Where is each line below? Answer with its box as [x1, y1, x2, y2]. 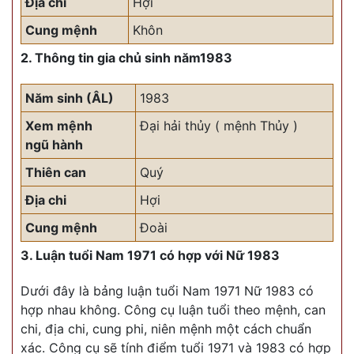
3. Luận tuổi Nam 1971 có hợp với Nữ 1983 [21, 247, 280, 264]
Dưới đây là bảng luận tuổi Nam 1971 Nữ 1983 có [21, 283, 314, 299]
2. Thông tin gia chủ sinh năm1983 [21, 50, 232, 66]
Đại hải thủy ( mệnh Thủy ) [140, 118, 298, 134]
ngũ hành [25, 137, 83, 153]
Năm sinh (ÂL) [25, 90, 114, 107]
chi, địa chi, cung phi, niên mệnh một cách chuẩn [21, 321, 311, 337]
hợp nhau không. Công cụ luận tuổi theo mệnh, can [21, 302, 326, 318]
